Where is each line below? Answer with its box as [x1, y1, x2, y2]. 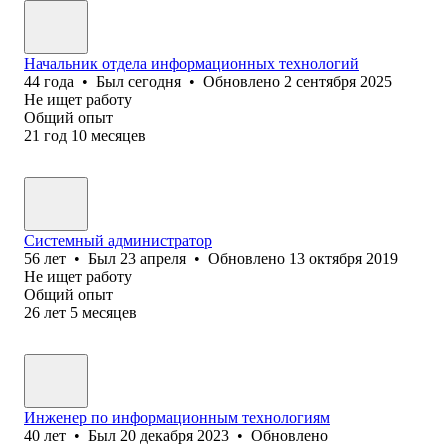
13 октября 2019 [289, 249, 398, 267]
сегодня [128, 72, 181, 90]
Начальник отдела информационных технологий [24, 54, 359, 72]
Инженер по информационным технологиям [24, 408, 330, 426]
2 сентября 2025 [284, 72, 392, 90]
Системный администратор [24, 231, 212, 249]
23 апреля [120, 249, 186, 267]
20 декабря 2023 [120, 426, 229, 444]
